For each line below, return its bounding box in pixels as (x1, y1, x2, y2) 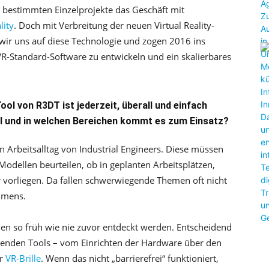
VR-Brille (5, 252, 41, 264)
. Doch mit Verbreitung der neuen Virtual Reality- (14, 19, 214, 31)
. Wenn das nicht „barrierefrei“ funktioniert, (41, 252, 219, 264)
